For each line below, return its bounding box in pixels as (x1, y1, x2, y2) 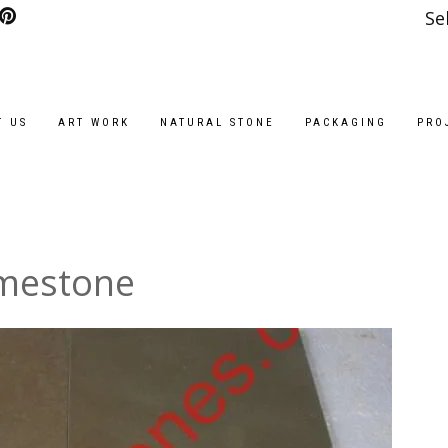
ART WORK (58, 116, 131, 130)
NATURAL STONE (160, 116, 276, 130)
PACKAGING (305, 116, 388, 130)
